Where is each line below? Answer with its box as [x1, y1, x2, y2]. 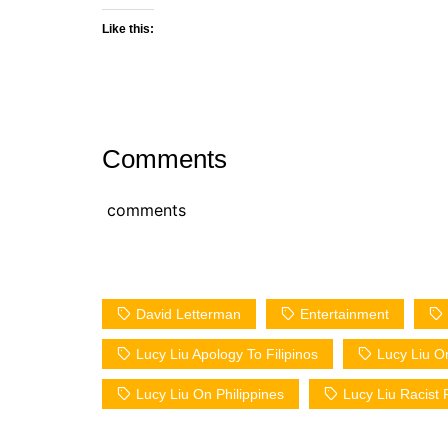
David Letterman [136, 306, 241, 322]
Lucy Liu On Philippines [136, 386, 284, 402]
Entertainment [300, 306, 389, 322]
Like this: [102, 22, 154, 36]
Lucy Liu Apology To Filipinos [136, 346, 318, 362]
